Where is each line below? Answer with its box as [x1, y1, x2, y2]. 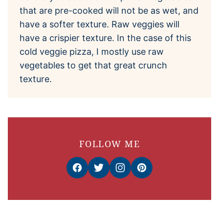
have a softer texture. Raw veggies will [20, 19, 179, 29]
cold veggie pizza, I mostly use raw [20, 46, 164, 57]
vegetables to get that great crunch [20, 60, 167, 70]
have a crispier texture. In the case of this [20, 32, 191, 43]
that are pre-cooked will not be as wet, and [20, 5, 198, 16]
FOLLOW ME [79, 137, 140, 150]
